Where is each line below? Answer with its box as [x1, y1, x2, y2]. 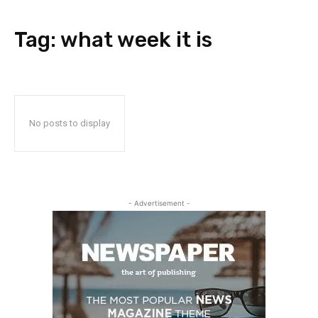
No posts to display [29, 118, 110, 128]
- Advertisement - [128, 199, 190, 207]
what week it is [60, 27, 212, 53]
